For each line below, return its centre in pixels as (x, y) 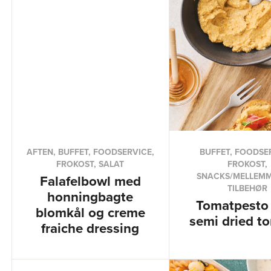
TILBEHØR (248, 188)
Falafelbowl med (90, 181)
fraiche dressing (90, 228)
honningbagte (90, 197)
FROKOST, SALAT (90, 164)
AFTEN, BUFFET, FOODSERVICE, (90, 152)
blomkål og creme (90, 212)
